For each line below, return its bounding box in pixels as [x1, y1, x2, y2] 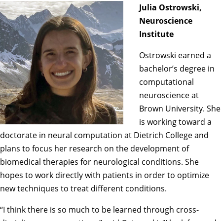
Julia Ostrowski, [139, 1, 202, 13]
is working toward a [139, 116, 212, 127]
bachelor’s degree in [139, 63, 215, 74]
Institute [139, 28, 174, 39]
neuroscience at [139, 89, 199, 101]
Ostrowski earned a [139, 49, 211, 61]
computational [139, 76, 194, 87]
